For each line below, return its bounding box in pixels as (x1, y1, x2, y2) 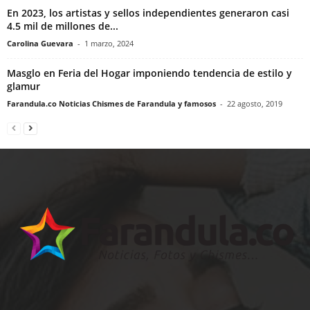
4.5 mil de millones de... (7, 19, 118, 33)
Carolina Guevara (7, 37, 73, 48)
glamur (7, 79, 40, 93)
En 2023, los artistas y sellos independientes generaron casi (7, 6, 289, 19)
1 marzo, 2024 (84, 37, 134, 48)
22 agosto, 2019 (227, 98, 282, 109)
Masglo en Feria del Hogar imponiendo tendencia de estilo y (7, 66, 292, 80)
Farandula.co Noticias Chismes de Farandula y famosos (7, 98, 216, 109)
